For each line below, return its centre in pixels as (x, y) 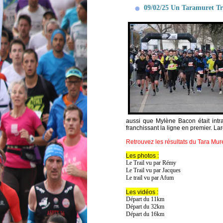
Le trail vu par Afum (150, 177)
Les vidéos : (142, 192)
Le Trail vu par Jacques (153, 170)
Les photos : (142, 156)
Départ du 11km (145, 199)
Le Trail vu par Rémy (151, 163)
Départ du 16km (145, 214)
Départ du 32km (145, 206)
